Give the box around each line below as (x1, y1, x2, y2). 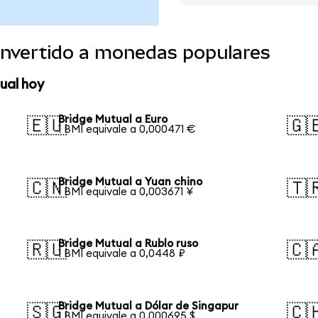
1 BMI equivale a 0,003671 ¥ (58, 186, 194, 197)
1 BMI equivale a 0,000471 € (58, 124, 197, 135)
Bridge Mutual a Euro (58, 114, 168, 125)
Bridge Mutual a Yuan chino (58, 176, 203, 187)
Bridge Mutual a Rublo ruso (58, 238, 199, 250)
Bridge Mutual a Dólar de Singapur (58, 301, 239, 312)
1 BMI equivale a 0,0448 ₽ (58, 248, 186, 260)
